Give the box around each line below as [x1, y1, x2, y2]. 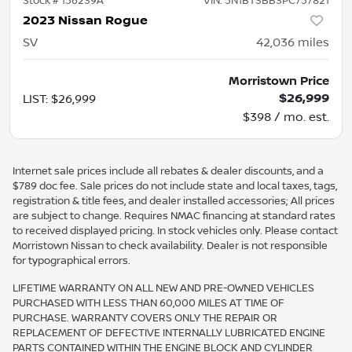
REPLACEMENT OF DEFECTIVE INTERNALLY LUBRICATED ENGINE [13, 326, 325, 339]
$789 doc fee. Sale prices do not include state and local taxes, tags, [13, 179, 337, 192]
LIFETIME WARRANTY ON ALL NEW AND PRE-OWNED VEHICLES [13, 281, 314, 295]
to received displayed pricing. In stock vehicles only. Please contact [13, 224, 338, 237]
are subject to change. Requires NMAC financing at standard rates [13, 209, 335, 222]
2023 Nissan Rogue [23, 13, 148, 28]
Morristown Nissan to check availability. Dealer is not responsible [13, 239, 328, 252]
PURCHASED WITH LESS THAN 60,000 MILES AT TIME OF [13, 296, 284, 310]
